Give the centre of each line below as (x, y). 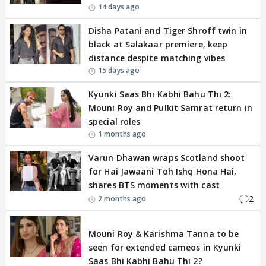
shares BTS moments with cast (154, 185)
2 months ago (122, 198)
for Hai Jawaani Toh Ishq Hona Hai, (163, 171)
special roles (115, 121)
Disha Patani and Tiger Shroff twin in (168, 31)
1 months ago (122, 134)
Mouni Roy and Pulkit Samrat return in (170, 108)
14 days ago (119, 7)
